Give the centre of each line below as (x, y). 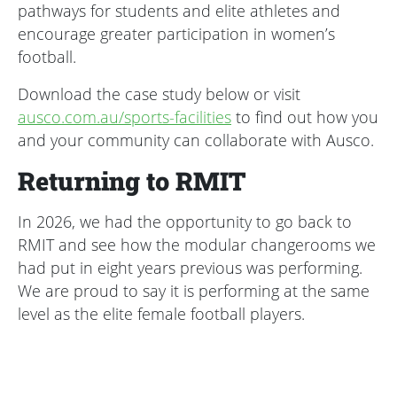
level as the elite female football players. (161, 314)
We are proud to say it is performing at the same (194, 291)
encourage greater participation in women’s (176, 34)
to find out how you (305, 117)
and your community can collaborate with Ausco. (196, 140)
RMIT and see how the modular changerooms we (197, 245)
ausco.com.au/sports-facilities (125, 117)
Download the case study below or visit (159, 94)
